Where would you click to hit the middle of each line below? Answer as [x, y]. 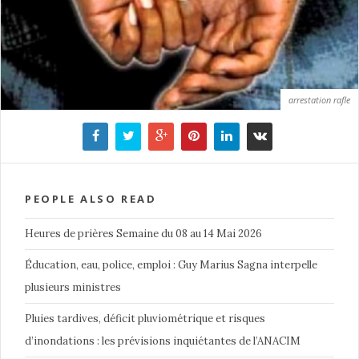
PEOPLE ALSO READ [91, 198]
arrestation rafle [319, 99]
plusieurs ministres [73, 287]
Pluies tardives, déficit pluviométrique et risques [145, 318]
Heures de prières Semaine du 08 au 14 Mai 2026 [143, 233]
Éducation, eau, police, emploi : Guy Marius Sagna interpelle [171, 264]
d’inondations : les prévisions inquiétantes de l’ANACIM [163, 341]
